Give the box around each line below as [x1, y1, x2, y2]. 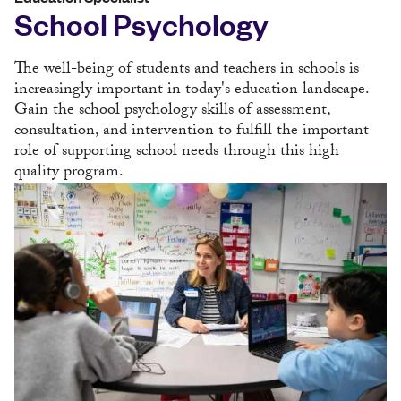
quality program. [14, 159, 124, 188]
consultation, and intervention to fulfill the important [14, 118, 369, 147]
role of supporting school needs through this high [14, 139, 339, 167]
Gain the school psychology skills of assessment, [14, 98, 330, 126]
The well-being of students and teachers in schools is [14, 56, 359, 85]
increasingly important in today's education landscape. [14, 77, 369, 106]
